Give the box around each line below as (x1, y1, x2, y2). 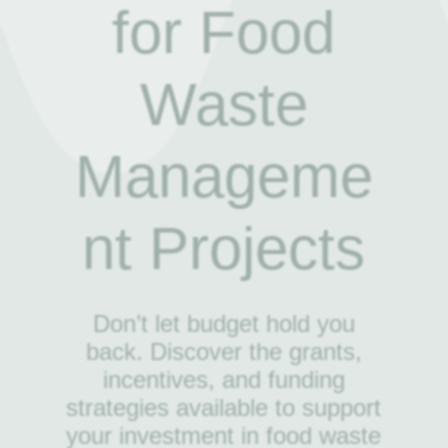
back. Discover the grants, (85, 337, 362, 365)
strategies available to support (66, 393, 382, 421)
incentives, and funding (102, 365, 345, 393)
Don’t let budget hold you (92, 309, 355, 337)
